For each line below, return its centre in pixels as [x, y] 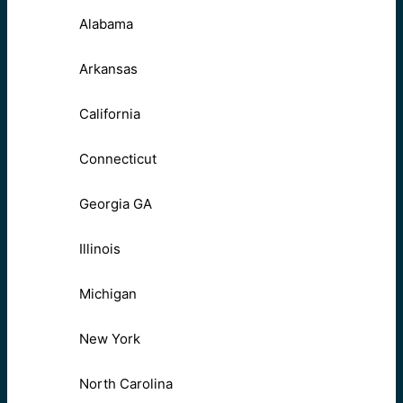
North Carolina [126, 384]
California [110, 114]
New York [110, 339]
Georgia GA [116, 204]
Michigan [108, 294]
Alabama [106, 24]
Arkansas [108, 69]
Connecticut [118, 159]
